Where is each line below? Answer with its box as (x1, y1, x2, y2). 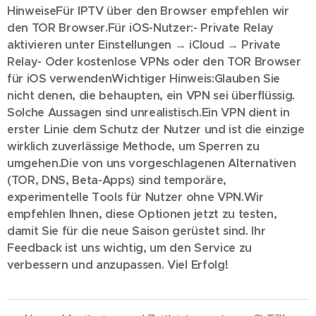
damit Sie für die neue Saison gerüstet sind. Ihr (7, 224, 266, 238)
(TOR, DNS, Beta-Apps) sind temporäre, (7, 173, 226, 188)
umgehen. (7, 156, 61, 171)
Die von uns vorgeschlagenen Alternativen (61, 156, 296, 171)
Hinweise (7, 4, 56, 18)
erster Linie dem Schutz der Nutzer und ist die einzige (7, 122, 305, 137)
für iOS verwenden (7, 71, 112, 86)
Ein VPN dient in (201, 105, 290, 120)
